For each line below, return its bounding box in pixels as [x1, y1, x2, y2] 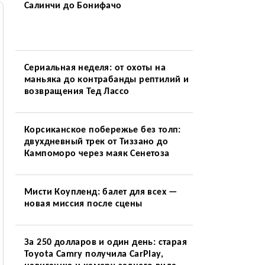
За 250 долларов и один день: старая [24, 238, 187, 247]
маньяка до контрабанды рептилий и [24, 75, 189, 85]
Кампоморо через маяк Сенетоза [24, 149, 170, 159]
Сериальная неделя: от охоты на [24, 63, 166, 73]
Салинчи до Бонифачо [24, 1, 122, 11]
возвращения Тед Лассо [24, 87, 130, 96]
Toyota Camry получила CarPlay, [24, 250, 163, 259]
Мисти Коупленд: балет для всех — [24, 188, 177, 197]
